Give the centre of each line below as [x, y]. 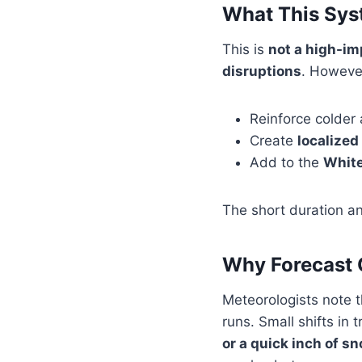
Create [274, 141]
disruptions [262, 72]
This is [245, 50]
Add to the [286, 163]
